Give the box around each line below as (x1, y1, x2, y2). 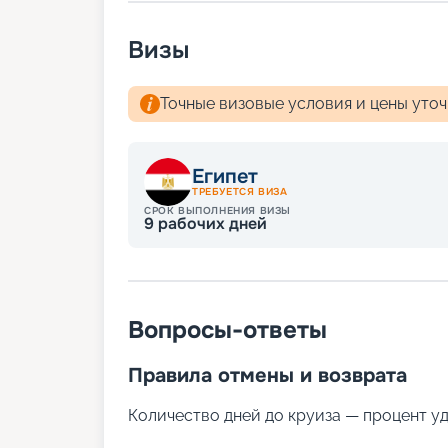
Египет (192, 164, 258, 190)
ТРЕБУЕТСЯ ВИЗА (192, 185, 288, 199)
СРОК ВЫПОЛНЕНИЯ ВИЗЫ (144, 204, 291, 218)
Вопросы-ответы (128, 315, 327, 346)
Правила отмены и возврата (128, 363, 407, 389)
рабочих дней (154, 213, 267, 235)
